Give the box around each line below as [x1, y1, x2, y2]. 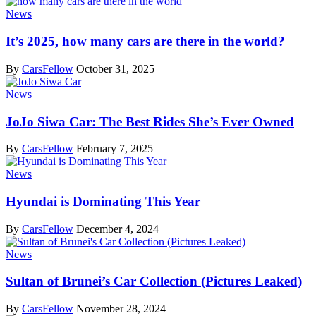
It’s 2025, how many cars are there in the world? [6, 34, 285, 49]
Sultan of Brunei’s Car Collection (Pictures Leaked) [6, 274, 302, 289]
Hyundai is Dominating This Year [6, 194, 200, 209]
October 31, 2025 [76, 62, 154, 75]
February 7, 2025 [76, 142, 153, 155]
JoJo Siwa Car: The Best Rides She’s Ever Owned [6, 114, 294, 129]
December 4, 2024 [76, 222, 159, 235]
